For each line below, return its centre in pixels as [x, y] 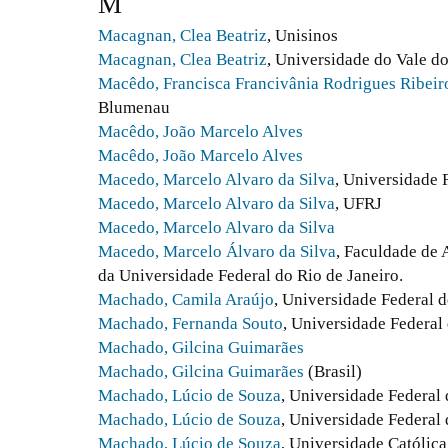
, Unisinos [302, 36]
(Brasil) [333, 372]
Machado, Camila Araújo [186, 300]
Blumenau [134, 108]
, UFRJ [358, 204]
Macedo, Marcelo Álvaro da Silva [217, 252]
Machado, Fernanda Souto [190, 324]
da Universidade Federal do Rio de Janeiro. [250, 276]
